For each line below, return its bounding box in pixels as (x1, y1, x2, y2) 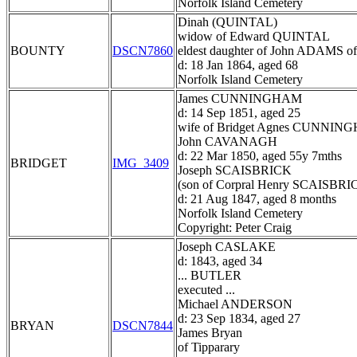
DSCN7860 (112, 44, 173, 58)
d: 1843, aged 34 (178, 254, 262, 269)
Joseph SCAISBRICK (178, 163, 292, 178)
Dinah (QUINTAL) (178, 15, 277, 29)
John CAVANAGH (178, 135, 277, 149)
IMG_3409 (112, 156, 169, 171)
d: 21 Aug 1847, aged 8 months (178, 192, 336, 206)
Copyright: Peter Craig (178, 221, 292, 235)
